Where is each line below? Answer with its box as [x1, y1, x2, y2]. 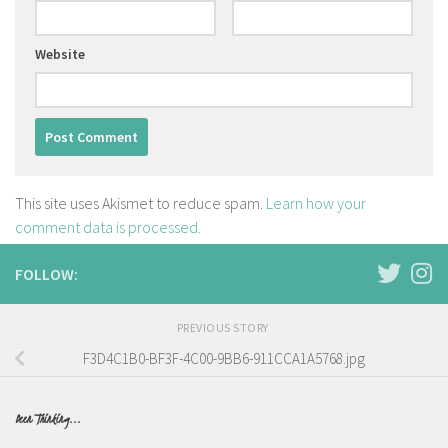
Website [35, 45, 85, 64]
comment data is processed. [15, 217, 201, 238]
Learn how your [266, 193, 366, 214]
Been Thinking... [15, 410, 81, 429]
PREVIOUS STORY [176, 320, 272, 336]
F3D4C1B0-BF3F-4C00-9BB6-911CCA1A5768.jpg [83, 349, 365, 369]
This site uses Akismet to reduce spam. [15, 193, 266, 214]
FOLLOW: [15, 264, 78, 285]
